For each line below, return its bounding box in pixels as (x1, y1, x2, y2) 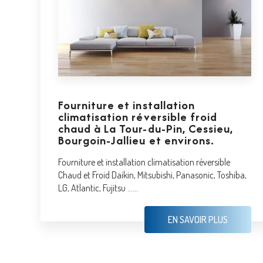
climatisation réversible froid (58, 108, 218, 125)
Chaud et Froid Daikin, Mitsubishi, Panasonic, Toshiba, (58, 168, 247, 181)
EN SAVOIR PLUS (167, 213, 228, 225)
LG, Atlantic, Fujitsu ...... (58, 181, 138, 194)
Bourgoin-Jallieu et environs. (58, 131, 215, 149)
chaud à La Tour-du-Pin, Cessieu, (58, 120, 234, 137)
